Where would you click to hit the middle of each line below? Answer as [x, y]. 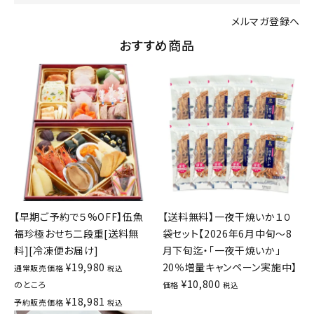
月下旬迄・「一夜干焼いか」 [221, 251]
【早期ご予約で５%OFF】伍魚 [79, 217]
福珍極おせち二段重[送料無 [77, 234]
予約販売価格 [39, 302]
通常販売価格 [39, 268]
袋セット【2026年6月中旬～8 [227, 234]
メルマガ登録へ [266, 21]
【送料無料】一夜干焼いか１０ [227, 217]
